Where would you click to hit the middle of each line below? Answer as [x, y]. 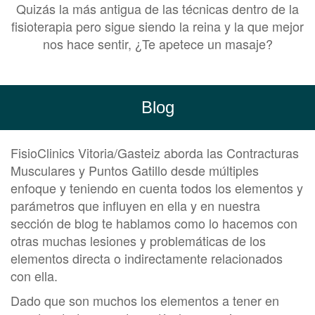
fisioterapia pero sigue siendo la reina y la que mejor [157, 26]
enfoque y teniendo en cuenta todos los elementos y [157, 188]
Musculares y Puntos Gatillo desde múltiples [135, 171]
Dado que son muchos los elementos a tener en [145, 301]
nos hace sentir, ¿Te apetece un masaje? [157, 44]
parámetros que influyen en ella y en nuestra [135, 206]
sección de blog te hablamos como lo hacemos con [154, 223]
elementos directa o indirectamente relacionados [147, 258]
